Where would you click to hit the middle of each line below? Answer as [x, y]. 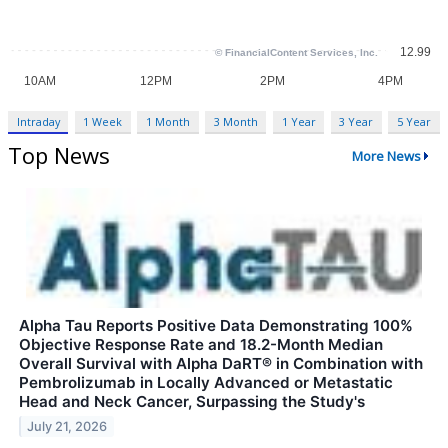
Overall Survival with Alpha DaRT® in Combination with [221, 364]
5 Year [413, 122]
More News [386, 155]
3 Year [356, 122]
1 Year [298, 122]
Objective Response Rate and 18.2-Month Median [201, 345]
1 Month [168, 122]
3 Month [235, 122]
